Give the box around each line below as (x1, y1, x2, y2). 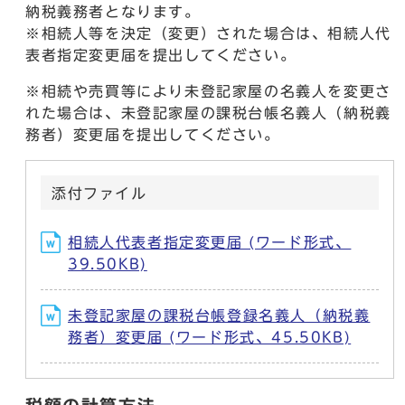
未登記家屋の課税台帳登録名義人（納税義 (68, 308, 371, 323)
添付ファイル (52, 186, 147, 201)
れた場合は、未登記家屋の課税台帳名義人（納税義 (25, 106, 391, 120)
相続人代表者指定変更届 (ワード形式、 (68, 235, 352, 250)
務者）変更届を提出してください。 (25, 127, 280, 142)
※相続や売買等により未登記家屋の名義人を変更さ (25, 84, 391, 99)
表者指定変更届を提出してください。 (25, 48, 297, 62)
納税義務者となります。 (25, 5, 201, 19)
